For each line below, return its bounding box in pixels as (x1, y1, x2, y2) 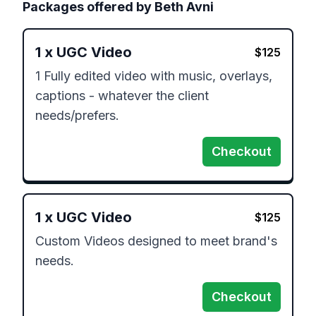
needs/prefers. (35, 108, 119, 123)
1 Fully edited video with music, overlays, (35, 68, 272, 84)
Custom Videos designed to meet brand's (35, 233, 277, 249)
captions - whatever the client (35, 88, 209, 104)
